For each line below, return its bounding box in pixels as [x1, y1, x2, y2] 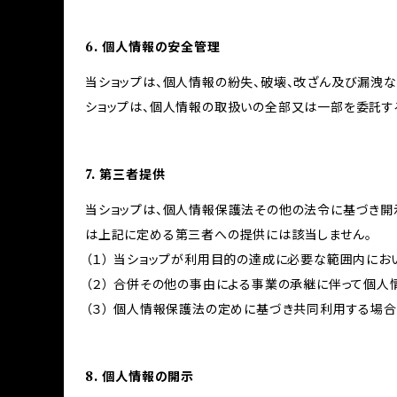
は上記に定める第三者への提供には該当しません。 [85, 227, 372, 243]
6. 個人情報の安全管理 [85, 39, 221, 55]
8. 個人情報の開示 [85, 369, 195, 385]
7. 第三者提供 [85, 167, 166, 183]
